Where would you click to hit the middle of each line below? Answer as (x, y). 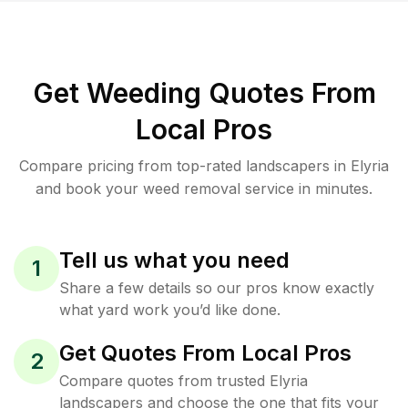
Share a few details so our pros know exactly (217, 288)
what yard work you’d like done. (170, 310)
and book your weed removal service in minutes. (204, 189)
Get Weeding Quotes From (204, 93)
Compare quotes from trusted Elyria (184, 381)
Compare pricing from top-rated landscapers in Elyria (204, 166)
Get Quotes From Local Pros (205, 353)
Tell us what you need (174, 260)
